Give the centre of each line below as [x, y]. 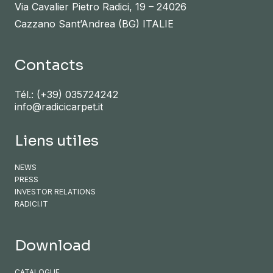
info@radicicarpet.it [59, 106]
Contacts [49, 65]
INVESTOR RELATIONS [55, 191]
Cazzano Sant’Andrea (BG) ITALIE [94, 23]
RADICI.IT [31, 204]
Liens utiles [57, 140]
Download [53, 245]
